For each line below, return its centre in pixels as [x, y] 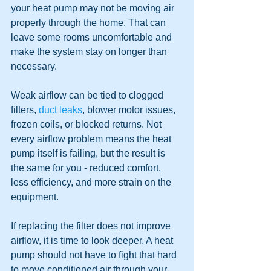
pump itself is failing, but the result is [89, 153]
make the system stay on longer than [90, 52]
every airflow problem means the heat [92, 139]
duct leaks [60, 110]
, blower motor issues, [130, 110]
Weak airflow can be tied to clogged [88, 95]
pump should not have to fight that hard [95, 255]
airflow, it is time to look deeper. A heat [93, 240]
